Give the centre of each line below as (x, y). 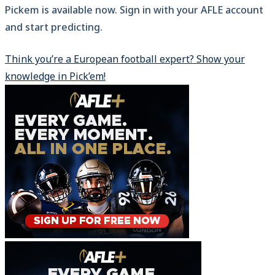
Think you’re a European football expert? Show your (125, 59)
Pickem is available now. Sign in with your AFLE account (134, 10)
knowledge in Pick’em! (55, 76)
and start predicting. (54, 27)
